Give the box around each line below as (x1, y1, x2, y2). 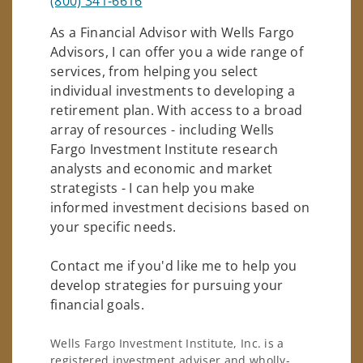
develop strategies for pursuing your (50, 275, 284, 294)
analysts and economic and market (50, 159, 273, 177)
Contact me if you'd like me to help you (50, 256, 297, 275)
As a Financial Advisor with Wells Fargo (50, 23, 295, 41)
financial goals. (50, 295, 145, 314)
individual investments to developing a (50, 81, 296, 100)
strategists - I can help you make (50, 178, 255, 197)
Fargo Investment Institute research (50, 139, 279, 158)
